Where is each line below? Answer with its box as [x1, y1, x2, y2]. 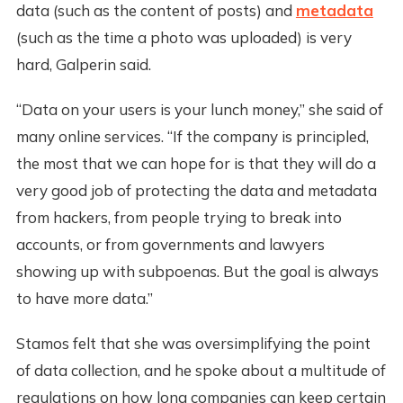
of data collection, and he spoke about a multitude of [15, 360, 386, 380]
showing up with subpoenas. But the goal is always [15, 261, 379, 281]
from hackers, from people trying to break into [15, 207, 342, 227]
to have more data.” [15, 288, 153, 308]
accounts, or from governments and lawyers [15, 234, 325, 254]
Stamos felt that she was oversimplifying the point [15, 333, 371, 353]
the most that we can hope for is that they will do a [15, 153, 376, 173]
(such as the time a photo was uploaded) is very [15, 27, 352, 47]
